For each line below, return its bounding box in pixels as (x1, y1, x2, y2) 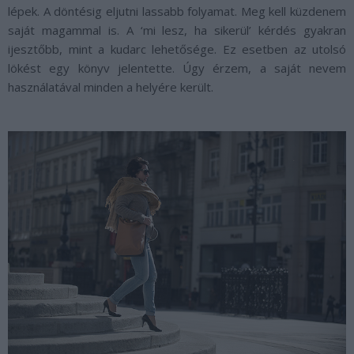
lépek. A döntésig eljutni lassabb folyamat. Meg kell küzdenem (8, 2, 346, 19)
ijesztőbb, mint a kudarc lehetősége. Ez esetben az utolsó (8, 40, 346, 57)
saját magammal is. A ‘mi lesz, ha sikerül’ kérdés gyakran (8, 21, 346, 38)
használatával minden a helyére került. (8, 78, 213, 95)
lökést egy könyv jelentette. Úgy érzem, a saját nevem (8, 59, 346, 76)
